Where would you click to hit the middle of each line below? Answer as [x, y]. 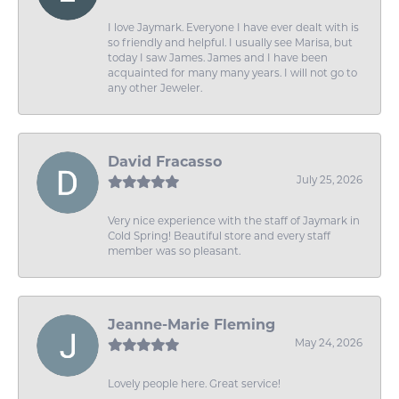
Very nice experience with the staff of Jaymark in [234, 221]
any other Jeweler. [155, 89]
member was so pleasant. [174, 252]
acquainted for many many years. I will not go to [232, 73]
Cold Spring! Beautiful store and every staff [219, 236]
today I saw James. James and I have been [218, 58]
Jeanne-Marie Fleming [191, 325]
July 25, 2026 [330, 180]
